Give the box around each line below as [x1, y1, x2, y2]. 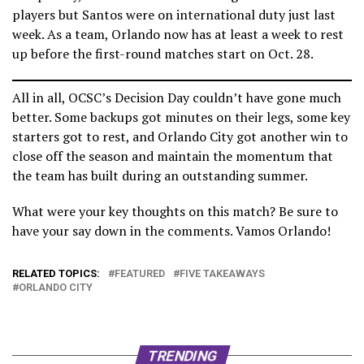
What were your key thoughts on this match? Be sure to [12, 201, 338, 220]
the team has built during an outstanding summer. [12, 166, 308, 184]
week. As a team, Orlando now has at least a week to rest [12, 24, 344, 43]
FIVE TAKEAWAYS [180, 266, 265, 279]
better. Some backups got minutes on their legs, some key [12, 107, 350, 126]
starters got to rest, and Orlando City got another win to [12, 127, 348, 145]
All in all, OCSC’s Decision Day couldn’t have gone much [12, 88, 341, 106]
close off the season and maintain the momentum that [12, 146, 333, 165]
